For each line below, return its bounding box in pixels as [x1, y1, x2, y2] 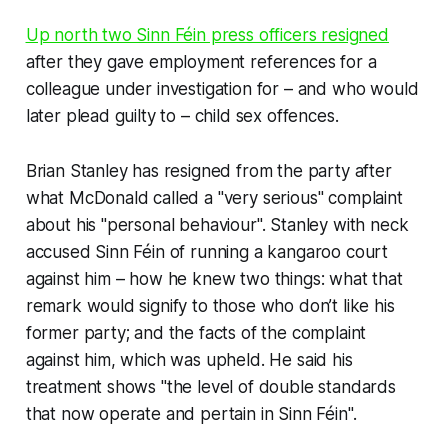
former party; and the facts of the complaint [25, 322, 367, 343]
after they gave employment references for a [25, 51, 377, 72]
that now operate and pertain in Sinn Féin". [25, 403, 362, 424]
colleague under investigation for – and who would [25, 78, 419, 99]
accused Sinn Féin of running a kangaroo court [25, 241, 389, 262]
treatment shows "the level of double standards [25, 376, 396, 397]
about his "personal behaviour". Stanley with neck [25, 214, 409, 235]
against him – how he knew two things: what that [25, 268, 403, 289]
